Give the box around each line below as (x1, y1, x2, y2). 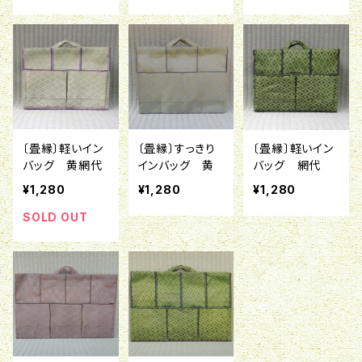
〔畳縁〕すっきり (137, 141, 217, 155)
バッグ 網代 (253, 158, 322, 172)
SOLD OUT (23, 209, 88, 224)
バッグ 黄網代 (23, 158, 103, 172)
